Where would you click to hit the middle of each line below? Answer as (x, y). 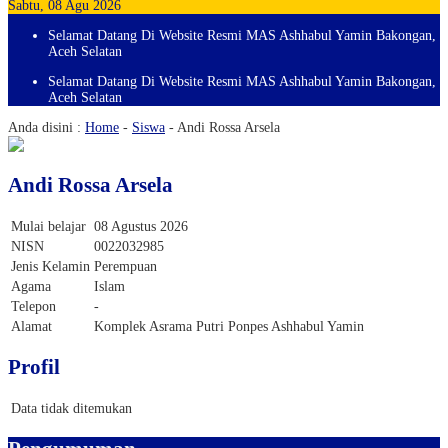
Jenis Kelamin (50, 266)
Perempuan (125, 266)
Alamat (31, 326)
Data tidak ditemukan (71, 408)
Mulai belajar (48, 226)
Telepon (33, 306)
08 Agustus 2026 (141, 226)
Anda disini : (44, 127)
